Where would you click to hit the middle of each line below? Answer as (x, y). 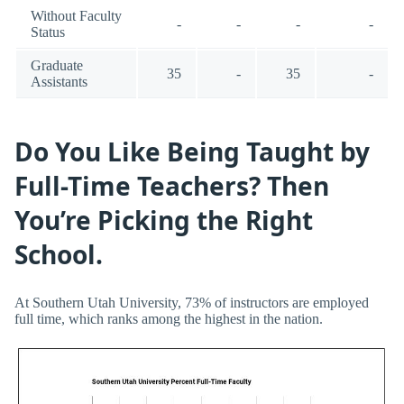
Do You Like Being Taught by (192, 152)
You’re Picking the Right (164, 220)
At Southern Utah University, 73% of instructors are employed (192, 302)
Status (48, 32)
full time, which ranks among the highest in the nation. (169, 318)
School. (59, 255)
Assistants (59, 81)
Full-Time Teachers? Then (172, 186)
